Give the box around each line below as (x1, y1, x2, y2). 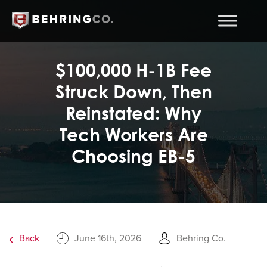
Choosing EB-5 (72, 145, 195, 167)
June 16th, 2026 (74, 231, 141, 245)
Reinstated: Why (66, 102, 201, 124)
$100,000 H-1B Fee (55, 59, 212, 81)
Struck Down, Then (55, 80, 212, 103)
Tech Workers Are (59, 123, 208, 145)
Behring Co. (176, 231, 226, 245)
